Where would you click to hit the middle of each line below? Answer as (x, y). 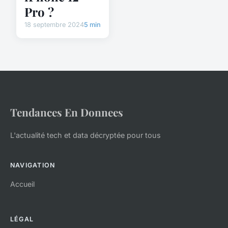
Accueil (22, 184)
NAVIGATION (33, 165)
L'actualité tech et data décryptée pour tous (85, 135)
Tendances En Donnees (67, 112)
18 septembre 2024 (54, 24)
